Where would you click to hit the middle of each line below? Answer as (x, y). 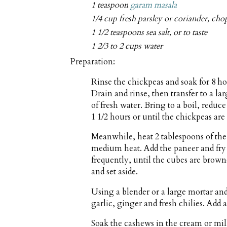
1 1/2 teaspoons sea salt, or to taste (149, 32)
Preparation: (93, 62)
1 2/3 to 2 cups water (127, 46)
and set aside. (115, 172)
